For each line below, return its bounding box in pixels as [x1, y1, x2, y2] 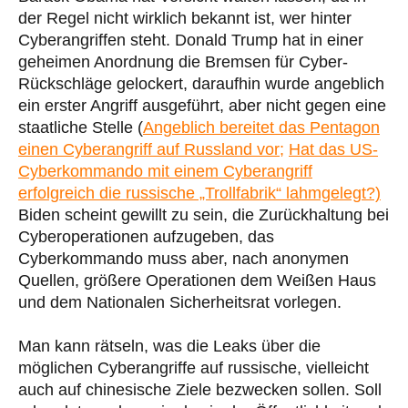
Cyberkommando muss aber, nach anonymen [18, 249, 349, 268]
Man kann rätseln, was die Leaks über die [18, 336, 321, 355]
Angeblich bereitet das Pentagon [143, 117, 380, 137]
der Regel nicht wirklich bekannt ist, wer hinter [18, 8, 352, 27]
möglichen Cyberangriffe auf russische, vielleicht [18, 358, 369, 377]
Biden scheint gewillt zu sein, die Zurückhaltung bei [18, 205, 389, 224]
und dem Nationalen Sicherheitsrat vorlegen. [18, 292, 342, 311]
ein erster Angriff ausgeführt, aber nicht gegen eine [18, 96, 386, 115]
